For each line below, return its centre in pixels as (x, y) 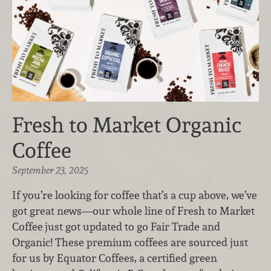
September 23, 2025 (50, 170)
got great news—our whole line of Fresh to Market (133, 211)
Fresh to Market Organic (127, 125)
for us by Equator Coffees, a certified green (115, 258)
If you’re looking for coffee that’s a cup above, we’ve (135, 195)
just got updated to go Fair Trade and (132, 227)
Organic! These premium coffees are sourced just (130, 243)
